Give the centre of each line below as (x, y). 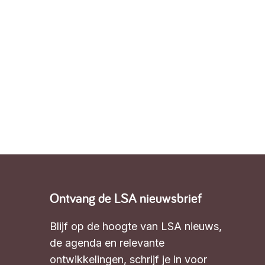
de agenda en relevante (107, 243)
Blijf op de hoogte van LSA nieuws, (136, 227)
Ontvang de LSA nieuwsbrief (126, 198)
